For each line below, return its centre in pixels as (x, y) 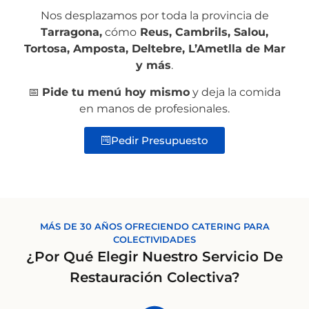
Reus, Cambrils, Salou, (202, 32)
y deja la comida (235, 92)
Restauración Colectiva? (154, 277)
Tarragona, (71, 32)
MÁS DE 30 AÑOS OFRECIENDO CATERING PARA (154, 227)
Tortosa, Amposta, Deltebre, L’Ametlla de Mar (154, 49)
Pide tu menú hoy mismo (116, 92)
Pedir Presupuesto (160, 141)
